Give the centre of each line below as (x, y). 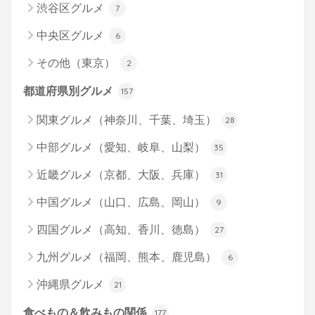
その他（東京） (77, 63)
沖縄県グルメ (72, 284)
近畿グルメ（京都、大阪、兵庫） (122, 174)
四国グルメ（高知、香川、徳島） (122, 229)
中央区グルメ (72, 35)
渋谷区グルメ (72, 8)
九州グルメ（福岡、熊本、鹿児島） (128, 257)
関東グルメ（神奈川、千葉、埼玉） (128, 120)
